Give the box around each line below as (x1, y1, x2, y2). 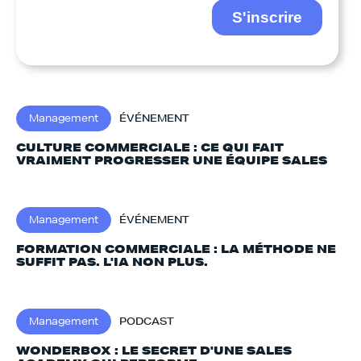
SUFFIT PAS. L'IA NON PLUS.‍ (16, 255, 208, 269)
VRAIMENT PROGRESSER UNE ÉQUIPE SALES (16, 153, 327, 168)
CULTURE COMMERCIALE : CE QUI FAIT (16, 140, 284, 155)
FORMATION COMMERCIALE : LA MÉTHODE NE (16, 242, 336, 256)
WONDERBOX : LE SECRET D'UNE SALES (16, 343, 292, 358)
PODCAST (119, 314, 174, 328)
